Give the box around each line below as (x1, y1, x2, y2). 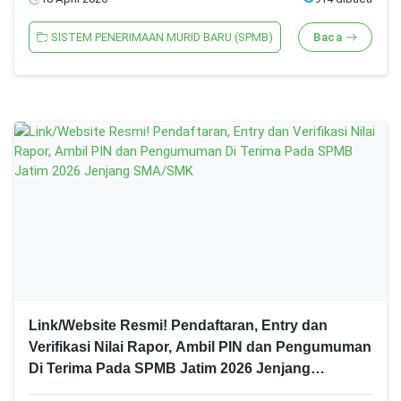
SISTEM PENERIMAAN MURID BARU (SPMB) (48, 30, 273, 45)
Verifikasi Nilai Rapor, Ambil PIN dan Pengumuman (29, 339, 371, 355)
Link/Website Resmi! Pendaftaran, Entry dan (29, 318, 328, 334)
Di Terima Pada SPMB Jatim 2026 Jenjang (29, 361, 311, 377)
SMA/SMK (29, 382, 97, 398)
